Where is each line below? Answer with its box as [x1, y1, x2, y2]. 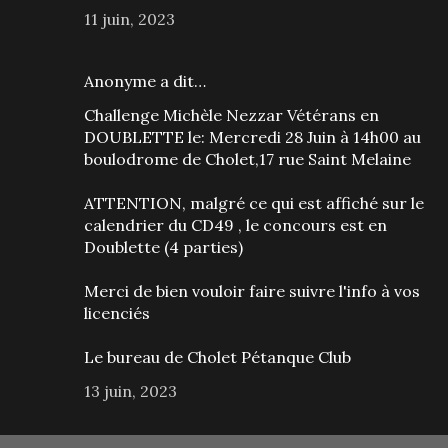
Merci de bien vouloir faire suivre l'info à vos [84, 280, 420, 301]
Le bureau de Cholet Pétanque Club [84, 346, 351, 367]
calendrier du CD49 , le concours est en [84, 214, 387, 235]
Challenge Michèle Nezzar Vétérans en [84, 104, 379, 125]
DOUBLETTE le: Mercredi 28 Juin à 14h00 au [84, 126, 421, 147]
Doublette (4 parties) [84, 236, 243, 257]
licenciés [84, 302, 150, 323]
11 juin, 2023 [84, 8, 175, 29]
